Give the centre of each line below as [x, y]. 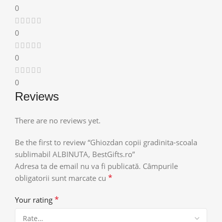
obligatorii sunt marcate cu [61, 178]
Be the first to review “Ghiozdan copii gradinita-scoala [106, 142]
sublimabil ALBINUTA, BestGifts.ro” [75, 154]
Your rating [35, 199]
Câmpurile [160, 166]
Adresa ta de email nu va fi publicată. [78, 166]
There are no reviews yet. [58, 120]
